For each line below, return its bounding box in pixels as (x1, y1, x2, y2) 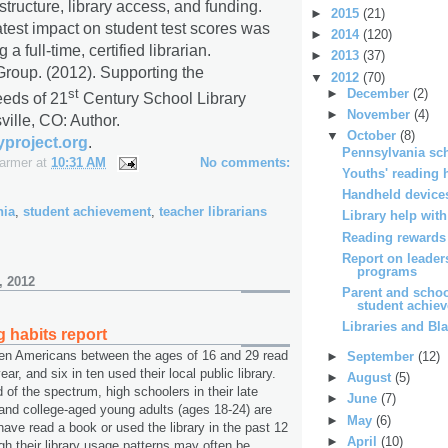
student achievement (23, 204, 151, 220)
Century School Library (79, 89, 246, 107)
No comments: (200, 154, 290, 170)
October (346, 128, 400, 144)
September (346, 348, 418, 364)
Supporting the (100, 64, 204, 82)
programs (357, 263, 418, 279)
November (346, 107, 414, 123)
